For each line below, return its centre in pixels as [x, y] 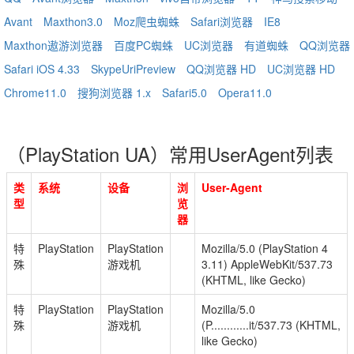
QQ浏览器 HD [221, 69]
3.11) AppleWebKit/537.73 [267, 264]
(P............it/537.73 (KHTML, [271, 325]
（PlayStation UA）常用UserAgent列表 [170, 154]
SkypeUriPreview [133, 69]
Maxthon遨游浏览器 [53, 45]
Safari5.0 [185, 92]
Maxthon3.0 [73, 21]
